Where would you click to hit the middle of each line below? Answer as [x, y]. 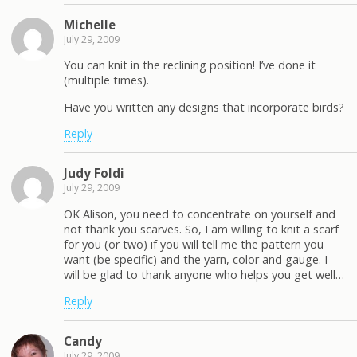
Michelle [90, 24]
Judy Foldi [94, 173]
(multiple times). [106, 80]
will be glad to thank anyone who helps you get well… [204, 274]
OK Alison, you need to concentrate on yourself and [200, 214]
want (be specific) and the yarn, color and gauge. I [196, 259]
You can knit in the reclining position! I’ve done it [190, 65]
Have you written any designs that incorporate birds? [204, 107]
